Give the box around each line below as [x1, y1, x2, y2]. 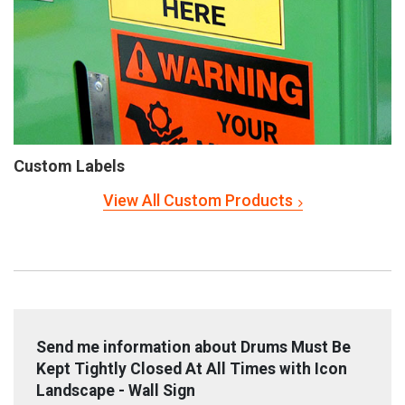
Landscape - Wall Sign [36, 381, 195, 400]
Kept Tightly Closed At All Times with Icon [36, 359, 347, 378]
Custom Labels [14, 155, 125, 175]
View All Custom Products [102, 190, 293, 210]
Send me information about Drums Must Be [36, 337, 351, 356]
